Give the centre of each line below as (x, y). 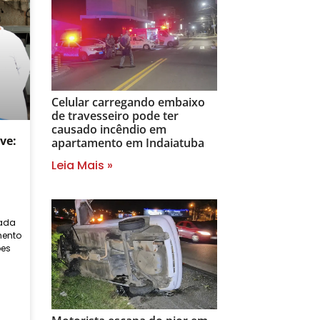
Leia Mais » (82, 166)
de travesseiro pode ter (115, 116)
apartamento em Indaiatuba (128, 143)
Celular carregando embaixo (128, 102)
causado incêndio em (109, 130)
